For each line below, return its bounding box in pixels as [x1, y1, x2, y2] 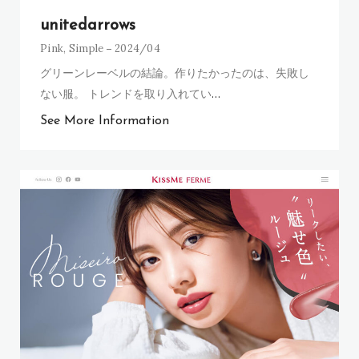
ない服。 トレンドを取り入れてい [40, 85, 212, 101]
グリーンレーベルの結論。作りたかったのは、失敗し [40, 64, 309, 80]
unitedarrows [40, 17, 135, 34]
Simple [68, 41, 104, 55]
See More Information [40, 114, 169, 127]
